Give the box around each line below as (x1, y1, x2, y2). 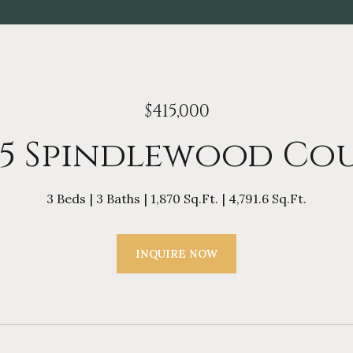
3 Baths (96, 191, 140, 206)
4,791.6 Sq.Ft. (229, 191, 307, 206)
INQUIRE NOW (136, 247, 217, 261)
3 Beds (46, 191, 86, 206)
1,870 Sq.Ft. (150, 191, 218, 206)
